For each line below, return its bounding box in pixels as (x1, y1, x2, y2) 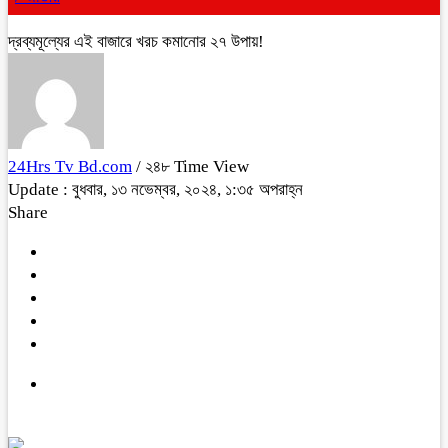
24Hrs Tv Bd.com (8, 157, 132, 176)
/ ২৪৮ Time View (136, 157, 249, 176)
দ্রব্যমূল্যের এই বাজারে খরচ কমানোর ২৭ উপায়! (8, 32, 264, 51)
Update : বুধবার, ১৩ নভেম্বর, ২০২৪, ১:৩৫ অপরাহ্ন (8, 180, 303, 199)
